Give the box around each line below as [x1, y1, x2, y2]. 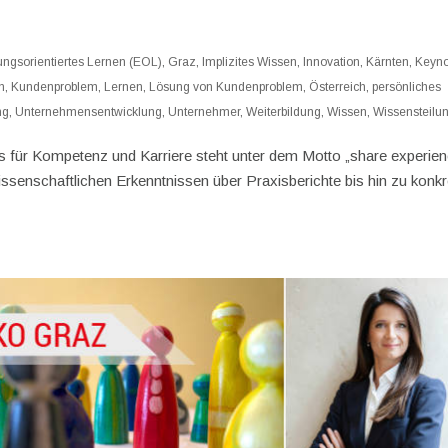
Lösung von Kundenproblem [149, 79, 304, 94]
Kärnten [366, 54, 410, 69]
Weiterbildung [246, 104, 322, 119]
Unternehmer [168, 104, 241, 119]
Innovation [303, 54, 361, 69]
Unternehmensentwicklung [15, 104, 163, 119]
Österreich [309, 79, 367, 94]
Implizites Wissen [202, 54, 298, 69]
